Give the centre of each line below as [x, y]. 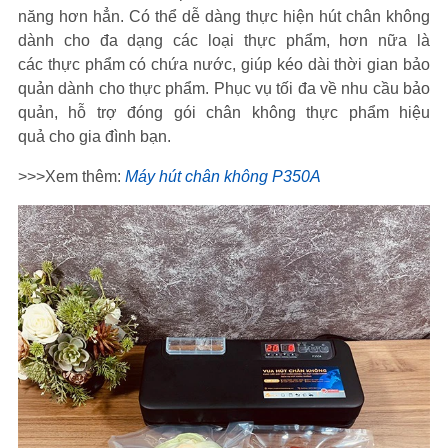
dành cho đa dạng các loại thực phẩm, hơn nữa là [224, 40]
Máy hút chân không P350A [223, 176]
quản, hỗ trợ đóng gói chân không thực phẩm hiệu [224, 112]
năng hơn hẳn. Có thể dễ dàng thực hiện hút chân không [224, 16]
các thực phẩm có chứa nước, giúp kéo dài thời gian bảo [224, 64]
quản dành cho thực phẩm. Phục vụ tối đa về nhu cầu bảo [224, 88]
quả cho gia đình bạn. [94, 136]
